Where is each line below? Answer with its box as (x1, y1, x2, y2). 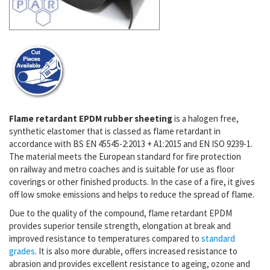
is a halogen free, (172, 112, 239, 124)
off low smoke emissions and (9, 188, 118, 200)
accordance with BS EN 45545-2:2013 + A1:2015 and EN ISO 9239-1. (9, 137, 253, 149)
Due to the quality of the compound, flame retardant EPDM (9, 207, 232, 219)
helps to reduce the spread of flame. (118, 188, 254, 200)
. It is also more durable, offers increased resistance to (35, 245, 237, 257)
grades (9, 245, 35, 257)
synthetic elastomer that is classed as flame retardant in (9, 125, 221, 137)
